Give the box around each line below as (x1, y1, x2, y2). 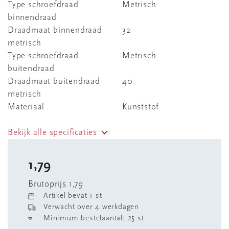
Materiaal (8, 103, 45, 111)
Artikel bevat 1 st (43, 192, 102, 200)
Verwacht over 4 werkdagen (43, 203, 139, 211)
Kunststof (122, 103, 159, 111)
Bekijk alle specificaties (8, 128, 98, 137)
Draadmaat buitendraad (8, 77, 100, 86)
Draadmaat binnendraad (8, 26, 102, 35)
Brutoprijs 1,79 (28, 180, 83, 189)
